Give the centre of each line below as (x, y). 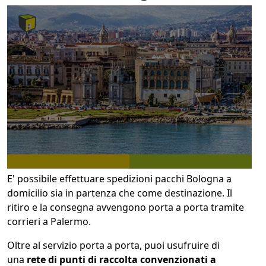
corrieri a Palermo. (49, 221)
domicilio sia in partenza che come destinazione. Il (120, 193)
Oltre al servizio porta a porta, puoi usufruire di (113, 245)
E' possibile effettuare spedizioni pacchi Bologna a (119, 178)
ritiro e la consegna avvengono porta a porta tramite (126, 207)
